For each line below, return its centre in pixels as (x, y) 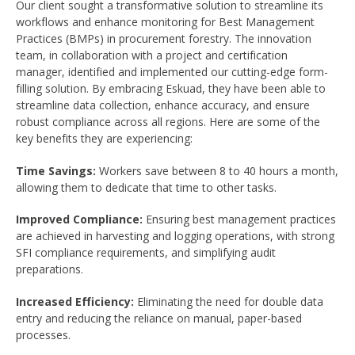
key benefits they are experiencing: (104, 139)
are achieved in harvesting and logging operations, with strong (175, 236)
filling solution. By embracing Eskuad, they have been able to (171, 89)
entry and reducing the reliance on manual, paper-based (159, 318)
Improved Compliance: (79, 219)
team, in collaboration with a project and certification (152, 55)
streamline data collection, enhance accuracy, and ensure (163, 105)
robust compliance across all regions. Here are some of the (168, 122)
